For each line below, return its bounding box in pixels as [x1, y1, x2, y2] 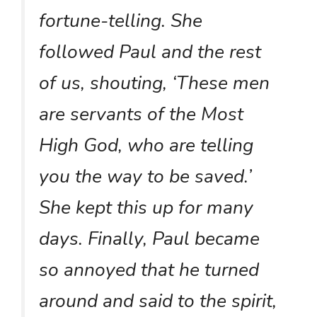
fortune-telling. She [39, 7, 202, 33]
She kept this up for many [39, 194, 253, 220]
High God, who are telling [39, 132, 253, 158]
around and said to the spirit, [39, 287, 277, 313]
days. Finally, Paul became [39, 225, 260, 251]
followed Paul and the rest [39, 38, 261, 64]
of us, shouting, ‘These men [39, 69, 270, 96]
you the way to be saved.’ [39, 163, 252, 189]
